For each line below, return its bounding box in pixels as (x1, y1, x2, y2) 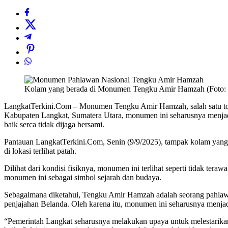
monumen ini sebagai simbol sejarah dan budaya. (4, 173, 161, 182)
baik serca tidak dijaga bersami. (4, 120, 104, 129)
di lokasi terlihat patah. (4, 147, 76, 156)
